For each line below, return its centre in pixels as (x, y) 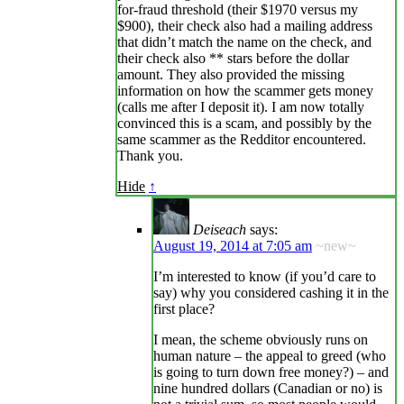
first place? (184, 309)
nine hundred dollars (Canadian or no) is (268, 389)
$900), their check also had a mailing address (245, 26)
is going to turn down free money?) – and (271, 372)
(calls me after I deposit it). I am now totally (241, 107)
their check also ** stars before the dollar (233, 59)
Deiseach (220, 230)
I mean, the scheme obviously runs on (261, 340)
